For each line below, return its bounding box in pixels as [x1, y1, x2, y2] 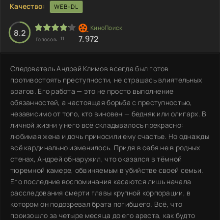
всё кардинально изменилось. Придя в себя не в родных [10, 142, 200, 152]
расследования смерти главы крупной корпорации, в [10, 188, 191, 197]
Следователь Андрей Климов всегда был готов [10, 63, 169, 73]
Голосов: [36, 35, 59, 43]
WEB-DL [54, 2, 79, 11]
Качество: [10, 1, 46, 11]
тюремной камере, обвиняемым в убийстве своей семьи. [10, 165, 204, 175]
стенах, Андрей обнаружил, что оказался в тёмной [10, 154, 182, 164]
